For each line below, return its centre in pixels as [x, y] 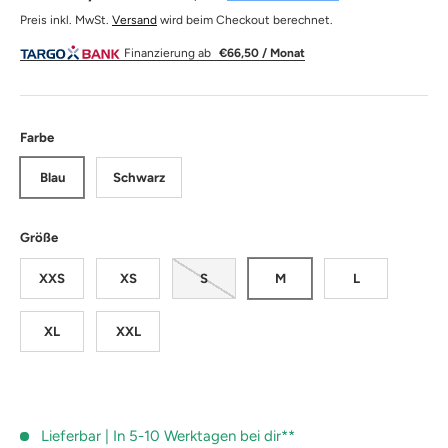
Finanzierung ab [167, 53]
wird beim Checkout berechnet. [245, 19]
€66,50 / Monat [262, 53]
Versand [134, 19]
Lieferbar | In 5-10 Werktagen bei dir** [167, 435]
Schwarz [139, 177]
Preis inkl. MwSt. [66, 19]
